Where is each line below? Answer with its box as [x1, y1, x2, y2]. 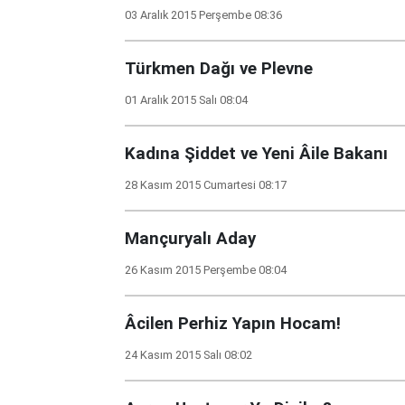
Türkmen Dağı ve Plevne [125, 59, 313, 79]
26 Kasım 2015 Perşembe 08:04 [125, 263, 287, 277]
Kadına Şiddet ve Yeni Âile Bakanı [125, 144, 388, 164]
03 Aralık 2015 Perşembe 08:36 [125, 8, 282, 22]
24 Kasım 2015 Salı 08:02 [125, 348, 252, 362]
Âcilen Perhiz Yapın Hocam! [125, 314, 341, 334]
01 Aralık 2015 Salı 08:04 [125, 93, 248, 107]
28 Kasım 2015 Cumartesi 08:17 [125, 178, 287, 192]
